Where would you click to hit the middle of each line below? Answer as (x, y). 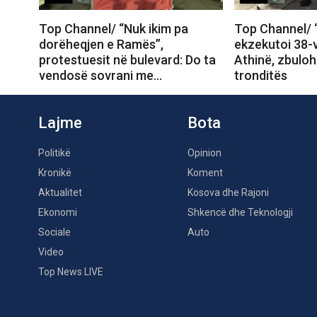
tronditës (260, 75)
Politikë (54, 152)
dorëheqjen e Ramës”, (101, 44)
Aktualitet (60, 192)
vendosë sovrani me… (100, 75)
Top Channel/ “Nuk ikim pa (114, 28)
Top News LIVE (71, 271)
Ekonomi (58, 212)
